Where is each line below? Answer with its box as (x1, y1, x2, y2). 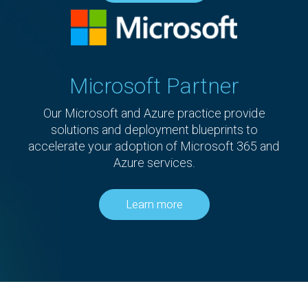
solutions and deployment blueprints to (50, 120, 258, 140)
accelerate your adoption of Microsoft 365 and (28, 137, 280, 156)
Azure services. (113, 153, 195, 173)
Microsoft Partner (69, 69, 239, 102)
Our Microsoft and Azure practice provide (43, 104, 265, 123)
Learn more (125, 195, 183, 213)
